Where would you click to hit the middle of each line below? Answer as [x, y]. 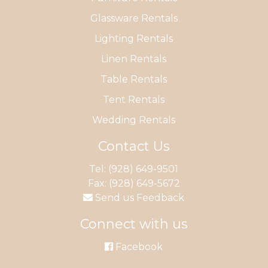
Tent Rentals [134, 99]
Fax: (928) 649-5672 [134, 183]
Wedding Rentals [134, 120]
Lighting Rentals [134, 38]
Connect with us [134, 224]
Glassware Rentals [134, 18]
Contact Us [134, 146]
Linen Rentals [134, 59]
